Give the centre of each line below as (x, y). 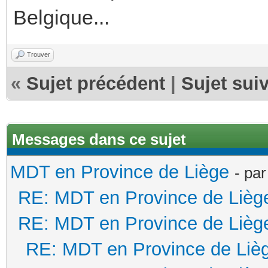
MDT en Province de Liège (120, 172)
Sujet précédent (96, 83)
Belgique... (61, 17)
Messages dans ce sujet (99, 139)
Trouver (39, 54)
